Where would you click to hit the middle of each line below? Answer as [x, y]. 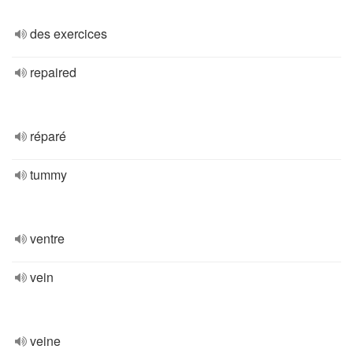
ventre [47, 238]
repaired [53, 72]
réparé [48, 136]
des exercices [69, 33]
